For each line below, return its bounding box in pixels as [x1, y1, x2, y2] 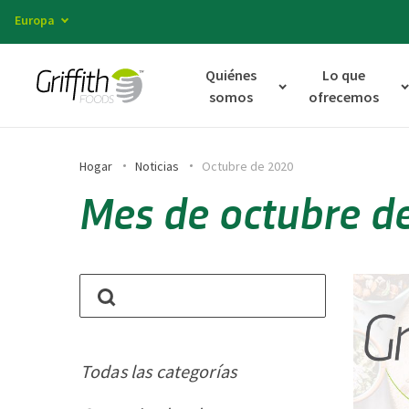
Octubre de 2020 [202, 158, 293, 174]
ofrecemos [309, 88, 380, 106]
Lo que [322, 66, 366, 84]
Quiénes [204, 66, 257, 84]
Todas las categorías [80, 360, 236, 383]
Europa [15, 12, 55, 28]
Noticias [135, 158, 179, 174]
